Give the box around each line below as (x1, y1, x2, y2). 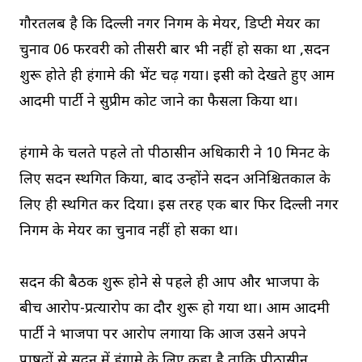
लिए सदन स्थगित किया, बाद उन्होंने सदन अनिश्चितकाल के (19, 170, 330, 189)
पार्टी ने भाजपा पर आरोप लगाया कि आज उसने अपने (19, 325, 306, 344)
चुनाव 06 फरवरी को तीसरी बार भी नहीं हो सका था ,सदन (19, 40, 330, 60)
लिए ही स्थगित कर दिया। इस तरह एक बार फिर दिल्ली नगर (19, 196, 339, 215)
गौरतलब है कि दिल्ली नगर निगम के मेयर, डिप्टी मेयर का (19, 15, 320, 34)
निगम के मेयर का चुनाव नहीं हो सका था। (19, 221, 238, 241)
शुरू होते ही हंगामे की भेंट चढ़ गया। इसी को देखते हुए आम (19, 66, 335, 86)
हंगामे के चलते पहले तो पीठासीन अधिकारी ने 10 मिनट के (19, 144, 330, 163)
